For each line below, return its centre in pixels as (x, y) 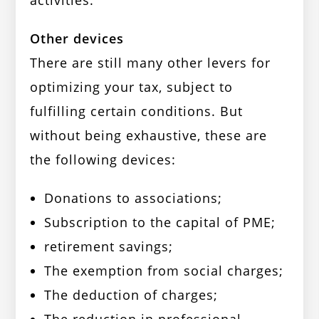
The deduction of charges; (131, 295)
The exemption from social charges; (164, 271)
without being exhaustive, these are (149, 136)
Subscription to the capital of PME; (160, 223)
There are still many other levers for (151, 63)
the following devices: (103, 160)
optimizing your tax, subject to (132, 87)
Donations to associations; (134, 198)
